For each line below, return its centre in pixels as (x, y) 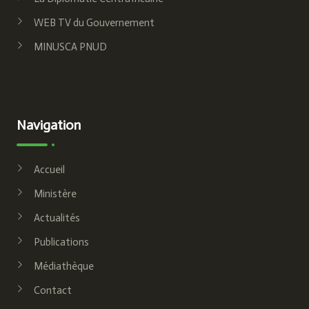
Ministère (55, 193)
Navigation (48, 124)
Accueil (49, 169)
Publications (61, 242)
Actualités (57, 218)
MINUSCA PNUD (70, 47)
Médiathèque (63, 266)
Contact (52, 290)
